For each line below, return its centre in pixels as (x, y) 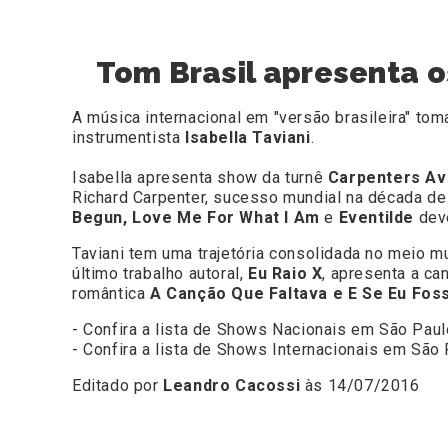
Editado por (118, 386)
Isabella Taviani (248, 138)
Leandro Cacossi (232, 386)
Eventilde (376, 218)
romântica (111, 294)
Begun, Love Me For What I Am (196, 218)
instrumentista (128, 138)
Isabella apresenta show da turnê (200, 178)
